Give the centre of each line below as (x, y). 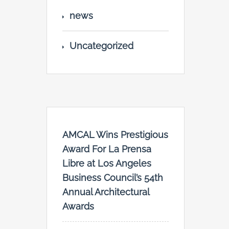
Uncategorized (101, 46)
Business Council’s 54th (113, 178)
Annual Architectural (106, 192)
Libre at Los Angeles (107, 164)
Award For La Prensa (107, 149)
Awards (78, 207)
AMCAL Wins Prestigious (115, 135)
